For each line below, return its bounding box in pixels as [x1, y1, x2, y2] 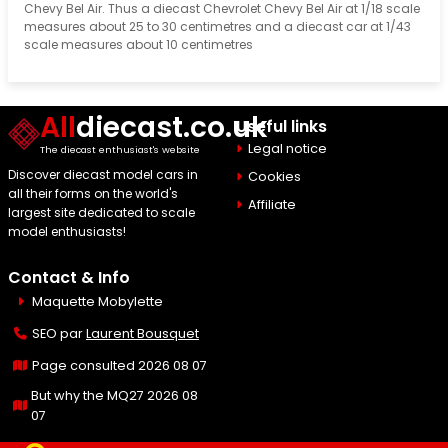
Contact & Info [8, 266, 130, 290]
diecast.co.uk [76, 108, 268, 148]
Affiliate [248, 196, 296, 214]
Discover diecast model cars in [8, 166, 198, 184]
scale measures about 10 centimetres [24, 36, 253, 54]
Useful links [236, 115, 327, 139]
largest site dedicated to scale [8, 204, 195, 222]
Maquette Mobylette [32, 293, 163, 311]
